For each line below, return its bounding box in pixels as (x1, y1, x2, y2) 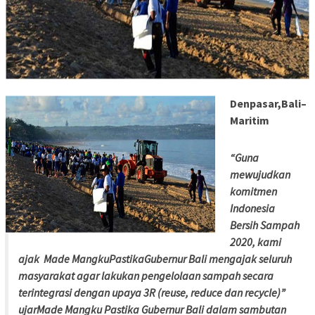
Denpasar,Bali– (230, 96, 307, 111)
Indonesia (230, 201, 275, 216)
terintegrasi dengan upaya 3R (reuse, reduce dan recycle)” (18, 285, 285, 300)
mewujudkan (230, 167, 290, 182)
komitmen (230, 184, 277, 199)
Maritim (230, 113, 269, 128)
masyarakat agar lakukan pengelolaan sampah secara (18, 269, 274, 283)
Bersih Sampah (230, 218, 300, 233)
